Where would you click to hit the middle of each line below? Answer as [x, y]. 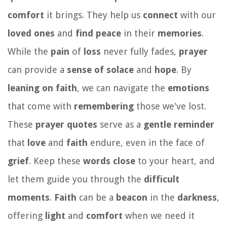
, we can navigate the [122, 88]
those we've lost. [170, 106]
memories [180, 33]
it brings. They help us [93, 15]
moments [29, 197]
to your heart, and [175, 161]
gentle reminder [179, 124]
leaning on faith [42, 88]
